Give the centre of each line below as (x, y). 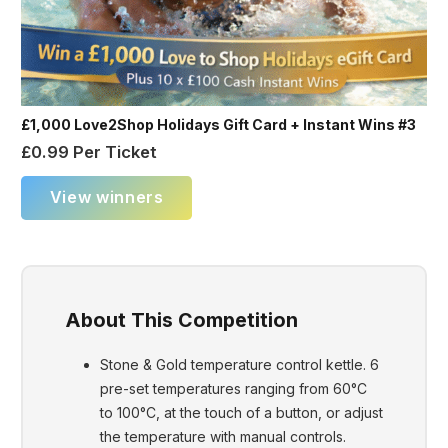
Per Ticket (113, 152)
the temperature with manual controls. (223, 436)
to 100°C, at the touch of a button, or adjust (241, 412)
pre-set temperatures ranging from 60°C (233, 388)
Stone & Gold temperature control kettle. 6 (239, 364)
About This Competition (181, 319)
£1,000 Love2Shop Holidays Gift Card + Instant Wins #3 (218, 124)
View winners (106, 197)
